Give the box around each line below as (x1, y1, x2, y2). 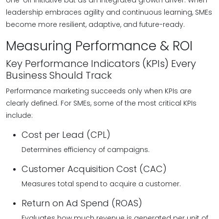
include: (6, 110, 33, 120)
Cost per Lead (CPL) (22, 129, 110, 141)
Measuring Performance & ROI (6, 37, 193, 55)
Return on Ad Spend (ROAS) (22, 197, 142, 209)
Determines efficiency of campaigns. (22, 145, 150, 154)
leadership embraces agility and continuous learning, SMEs (6, 7, 212, 17)
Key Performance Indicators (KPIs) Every (6, 57, 196, 70)
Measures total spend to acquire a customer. (22, 179, 181, 189)
